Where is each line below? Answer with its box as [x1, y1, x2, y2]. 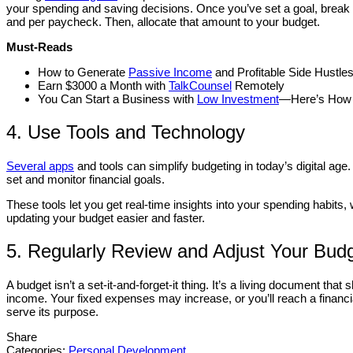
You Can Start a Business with [38, 92, 197, 106]
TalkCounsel [169, 79, 232, 93]
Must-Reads [6, 40, 72, 54]
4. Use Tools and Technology [6, 121, 245, 143]
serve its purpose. [6, 304, 98, 318]
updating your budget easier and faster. [6, 211, 205, 225]
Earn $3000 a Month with [38, 79, 169, 93]
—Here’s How [279, 92, 351, 106]
